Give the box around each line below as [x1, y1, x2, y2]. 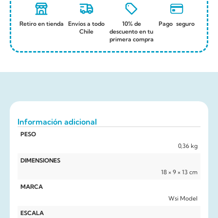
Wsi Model [168, 194, 198, 202]
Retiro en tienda [19, 19, 64, 27]
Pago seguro [158, 19, 195, 27]
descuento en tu [109, 27, 154, 35]
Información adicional [18, 116, 97, 127]
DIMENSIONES [20, 156, 60, 164]
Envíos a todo [68, 19, 105, 27]
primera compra [109, 35, 154, 43]
